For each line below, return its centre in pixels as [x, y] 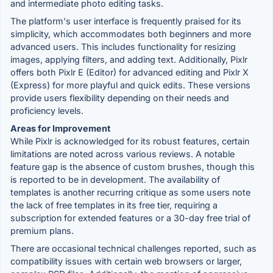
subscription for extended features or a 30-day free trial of [130, 218]
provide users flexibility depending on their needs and [120, 97]
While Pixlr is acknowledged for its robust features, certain [130, 141]
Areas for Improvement [60, 128]
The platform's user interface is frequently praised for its [126, 21]
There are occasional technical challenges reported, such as [133, 248]
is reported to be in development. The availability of [115, 179]
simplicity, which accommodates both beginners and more [131, 34]
